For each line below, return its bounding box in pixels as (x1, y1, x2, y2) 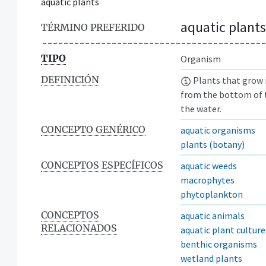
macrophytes (180, 173, 235, 186)
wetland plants (180, 252, 242, 264)
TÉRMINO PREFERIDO (41, 21, 145, 33)
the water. (180, 102, 221, 115)
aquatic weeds (180, 159, 237, 172)
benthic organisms (180, 237, 257, 250)
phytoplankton (180, 188, 243, 200)
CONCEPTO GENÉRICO (41, 123, 145, 135)
